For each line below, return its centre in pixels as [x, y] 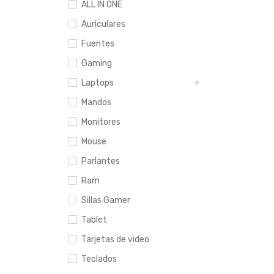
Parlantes [101, 161]
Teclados [99, 259]
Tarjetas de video [115, 239]
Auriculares [103, 24]
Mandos [96, 102]
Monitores [101, 122]
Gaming [97, 63]
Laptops [98, 83]
